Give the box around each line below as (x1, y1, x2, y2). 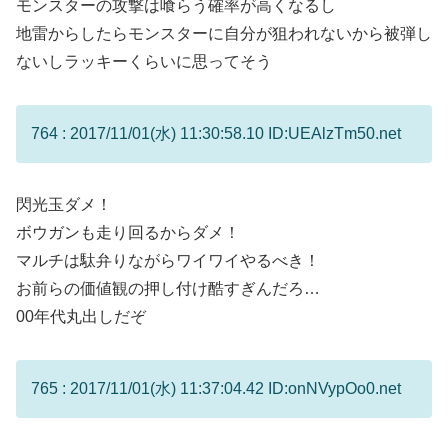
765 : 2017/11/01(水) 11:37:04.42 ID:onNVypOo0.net (31, 380, 401, 398)
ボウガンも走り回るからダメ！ (16, 224, 240, 242)
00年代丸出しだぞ (16, 308, 146, 326)
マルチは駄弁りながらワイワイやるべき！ (16, 252, 320, 270)
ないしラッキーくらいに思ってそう (16, 52, 272, 70)
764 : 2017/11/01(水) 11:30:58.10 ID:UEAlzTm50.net (31, 124, 401, 142)
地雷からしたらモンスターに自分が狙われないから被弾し (16, 24, 432, 42)
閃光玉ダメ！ (16, 196, 112, 214)
